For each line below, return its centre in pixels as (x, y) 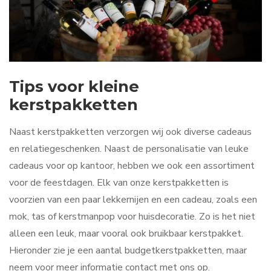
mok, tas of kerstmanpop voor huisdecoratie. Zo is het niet (132, 216)
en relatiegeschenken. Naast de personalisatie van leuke (129, 149)
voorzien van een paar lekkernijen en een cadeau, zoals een (133, 199)
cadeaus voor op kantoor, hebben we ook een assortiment (132, 165)
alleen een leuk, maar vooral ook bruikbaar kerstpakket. (126, 233)
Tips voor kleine (74, 86)
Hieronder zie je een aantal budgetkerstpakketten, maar (128, 250)
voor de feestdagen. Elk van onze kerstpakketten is (119, 182)
